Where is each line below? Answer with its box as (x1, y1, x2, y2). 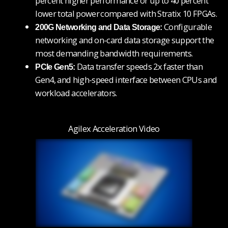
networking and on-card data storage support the (35, 34, 214, 46)
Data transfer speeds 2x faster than (75, 61, 203, 73)
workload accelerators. (35, 87, 117, 99)
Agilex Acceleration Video (68, 122, 160, 134)
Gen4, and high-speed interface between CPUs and (35, 74, 217, 86)
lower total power (35, 8, 100, 20)
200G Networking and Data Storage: (35, 22, 162, 32)
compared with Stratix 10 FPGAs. (100, 8, 217, 20)
